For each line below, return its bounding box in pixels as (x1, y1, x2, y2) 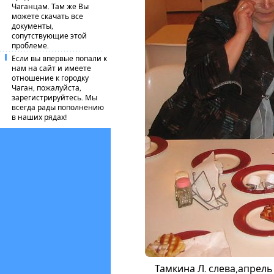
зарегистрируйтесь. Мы (12, 94, 97, 102)
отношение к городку (12, 74, 89, 83)
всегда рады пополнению (12, 103, 104, 112)
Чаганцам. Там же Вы (12, 2, 89, 11)
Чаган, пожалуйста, (12, 84, 81, 92)
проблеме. (12, 42, 49, 50)
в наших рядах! (12, 113, 67, 122)
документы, (12, 22, 53, 31)
